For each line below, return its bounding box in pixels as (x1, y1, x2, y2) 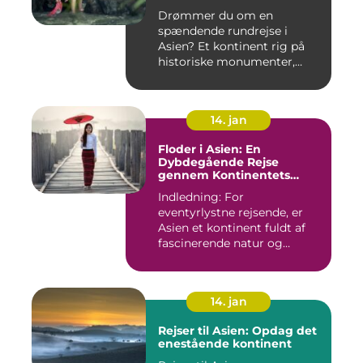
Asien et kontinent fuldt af (158, 220, 305, 236)
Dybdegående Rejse (158, 155, 279, 170)
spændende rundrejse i (158, 23, 288, 39)
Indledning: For (158, 190, 244, 205)
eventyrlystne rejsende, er (158, 205, 303, 220)
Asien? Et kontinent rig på (158, 39, 305, 54)
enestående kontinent (158, 336, 292, 352)
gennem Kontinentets (158, 168, 290, 183)
